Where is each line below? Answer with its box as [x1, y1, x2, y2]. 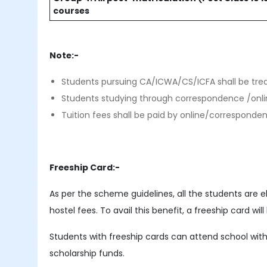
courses [53, 5, 90, 17]
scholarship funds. [49, 247, 125, 259]
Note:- [49, 49, 81, 61]
